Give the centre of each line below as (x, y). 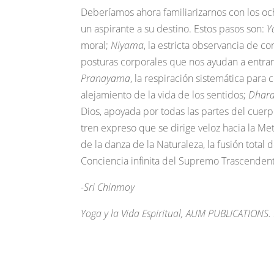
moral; (96, 45)
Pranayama (106, 78)
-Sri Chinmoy (108, 187)
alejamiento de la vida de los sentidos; (165, 95)
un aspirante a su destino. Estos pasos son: (174, 29)
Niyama (127, 45)
